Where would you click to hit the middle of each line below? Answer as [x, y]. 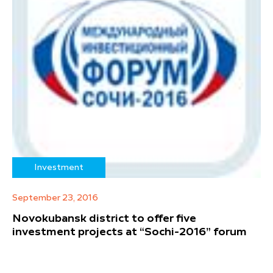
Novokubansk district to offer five [104, 219]
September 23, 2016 [55, 198]
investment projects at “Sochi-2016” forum [129, 232]
